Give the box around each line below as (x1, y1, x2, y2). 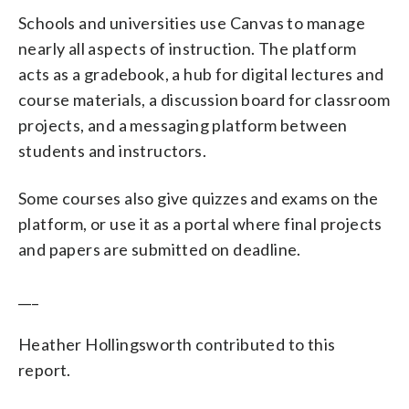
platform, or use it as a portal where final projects (18, 213, 383, 234)
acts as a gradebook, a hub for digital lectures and (18, 63, 384, 84)
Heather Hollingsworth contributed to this (18, 333, 336, 354)
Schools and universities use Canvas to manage (18, 12, 365, 33)
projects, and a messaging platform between (18, 114, 348, 135)
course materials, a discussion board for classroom (18, 89, 390, 110)
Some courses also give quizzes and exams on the (18, 187, 379, 208)
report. (18, 359, 71, 380)
